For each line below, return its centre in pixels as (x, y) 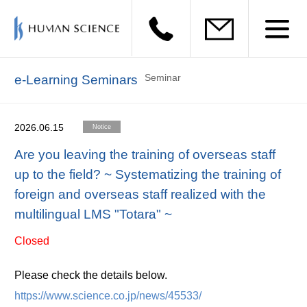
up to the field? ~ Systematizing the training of (147, 174)
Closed (32, 241)
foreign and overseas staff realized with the (140, 194)
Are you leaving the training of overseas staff (145, 154)
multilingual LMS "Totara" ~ (93, 214)
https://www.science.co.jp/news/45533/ (108, 295)
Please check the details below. (90, 275)
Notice (101, 126)
